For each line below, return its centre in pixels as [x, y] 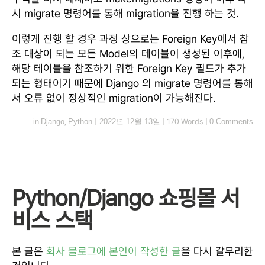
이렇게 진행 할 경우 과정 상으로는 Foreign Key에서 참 [130, 38]
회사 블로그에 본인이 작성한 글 [114, 251]
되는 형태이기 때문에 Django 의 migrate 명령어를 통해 [132, 83]
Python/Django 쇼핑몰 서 [126, 198]
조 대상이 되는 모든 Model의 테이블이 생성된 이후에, [128, 53]
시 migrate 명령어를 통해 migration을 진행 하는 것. [125, 13]
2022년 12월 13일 [130, 121]
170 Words [185, 121]
